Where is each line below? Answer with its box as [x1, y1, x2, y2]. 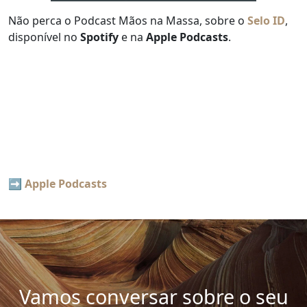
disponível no [8, 29, 80, 45]
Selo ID [247, 13, 285, 29]
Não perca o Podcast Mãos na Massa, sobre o [8, 13, 247, 29]
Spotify [80, 29, 119, 45]
